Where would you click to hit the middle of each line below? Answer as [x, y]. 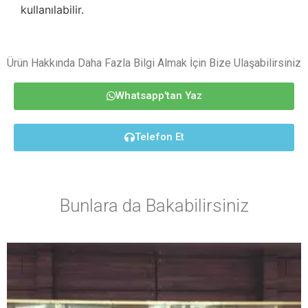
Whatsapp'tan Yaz [158, 95]
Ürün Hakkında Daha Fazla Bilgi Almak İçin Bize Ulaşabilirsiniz [154, 63]
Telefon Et [159, 136]
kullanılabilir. [52, 9]
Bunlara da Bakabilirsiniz [154, 205]
